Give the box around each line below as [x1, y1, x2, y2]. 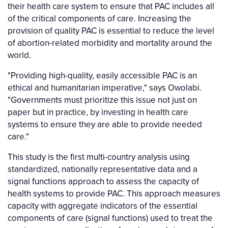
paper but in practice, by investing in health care [8, 106, 188, 119]
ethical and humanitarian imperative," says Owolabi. [8, 81, 202, 94]
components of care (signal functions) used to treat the [8, 212, 213, 224]
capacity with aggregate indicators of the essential [8, 199, 197, 212]
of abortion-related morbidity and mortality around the [8, 37, 212, 49]
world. [8, 49, 31, 62]
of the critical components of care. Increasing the [8, 12, 191, 25]
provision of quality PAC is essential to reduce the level [8, 24, 214, 37]
